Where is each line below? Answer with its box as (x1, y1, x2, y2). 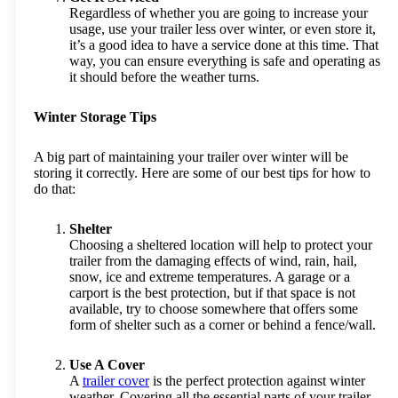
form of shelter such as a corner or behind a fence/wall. (69, 317, 376, 332)
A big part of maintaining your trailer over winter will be (34, 149, 348, 164)
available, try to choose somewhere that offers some (69, 301, 358, 316)
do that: (34, 181, 76, 196)
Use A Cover (69, 357, 145, 372)
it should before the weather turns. (69, 69, 259, 84)
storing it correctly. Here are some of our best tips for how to (34, 165, 370, 180)
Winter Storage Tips (34, 109, 156, 124)
